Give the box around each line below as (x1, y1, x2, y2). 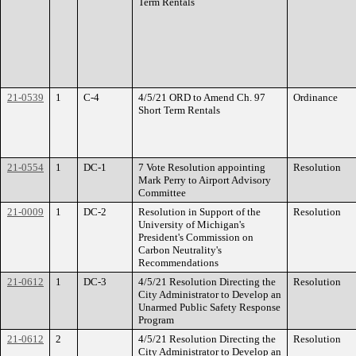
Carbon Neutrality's (138, 244, 222, 256)
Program (138, 314, 174, 326)
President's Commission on (138, 231, 253, 243)
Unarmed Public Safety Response (138, 301, 281, 313)
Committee (138, 187, 186, 199)
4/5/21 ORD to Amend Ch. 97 (138, 91, 265, 103)
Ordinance (293, 91, 338, 103)
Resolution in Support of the (138, 206, 261, 218)
